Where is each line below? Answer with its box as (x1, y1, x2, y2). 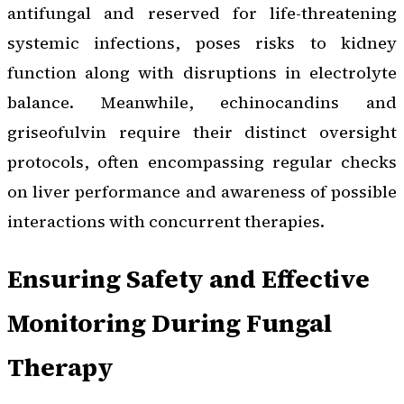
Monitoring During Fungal (7, 305, 332, 340)
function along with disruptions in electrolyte (7, 60, 397, 84)
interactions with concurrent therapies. (7, 209, 325, 233)
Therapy (7, 349, 114, 384)
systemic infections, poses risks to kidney (7, 31, 397, 54)
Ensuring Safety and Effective (7, 261, 370, 296)
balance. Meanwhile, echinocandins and (7, 90, 397, 114)
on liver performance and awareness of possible (7, 179, 397, 203)
